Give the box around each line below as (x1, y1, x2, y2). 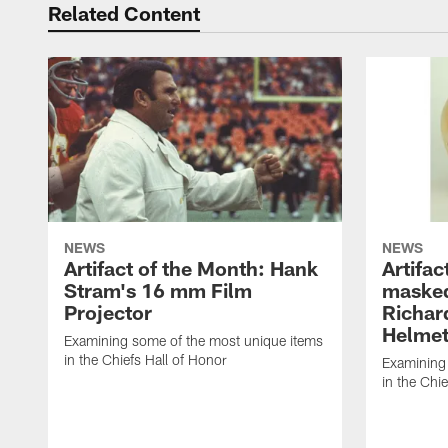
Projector (64, 300, 152, 325)
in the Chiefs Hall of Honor (64, 351, 227, 369)
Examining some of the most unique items (64, 332, 323, 350)
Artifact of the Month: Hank (64, 256, 318, 281)
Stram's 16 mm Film (64, 278, 252, 303)
